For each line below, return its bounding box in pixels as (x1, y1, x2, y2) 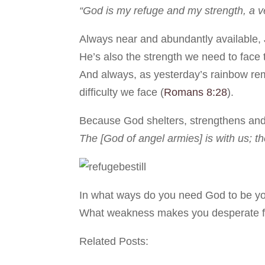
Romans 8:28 (164, 86, 228, 98)
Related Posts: (79, 235, 149, 247)
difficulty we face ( (79, 86, 164, 98)
